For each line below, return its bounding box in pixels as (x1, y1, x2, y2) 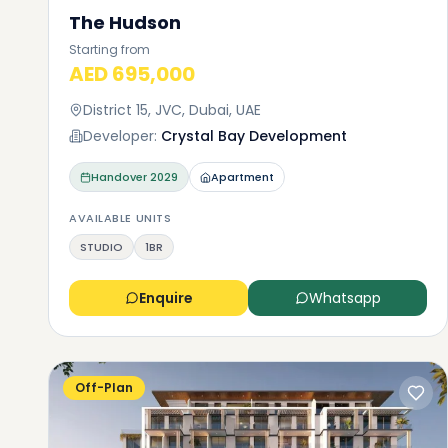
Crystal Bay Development (161, 126, 347, 146)
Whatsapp (308, 288, 381, 308)
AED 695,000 (69, 60, 195, 88)
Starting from (69, 41, 150, 58)
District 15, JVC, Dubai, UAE (83, 100, 261, 120)
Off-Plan (75, 379, 133, 396)
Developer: (83, 126, 157, 146)
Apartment (211, 169, 274, 185)
